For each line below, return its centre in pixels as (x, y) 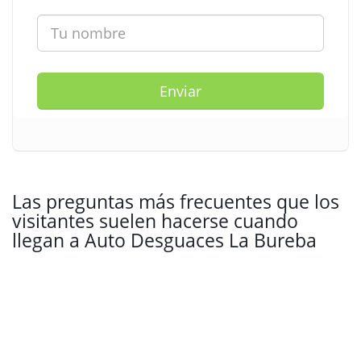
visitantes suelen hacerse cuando (155, 221)
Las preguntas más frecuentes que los (176, 201)
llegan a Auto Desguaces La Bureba (164, 240)
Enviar (180, 91)
